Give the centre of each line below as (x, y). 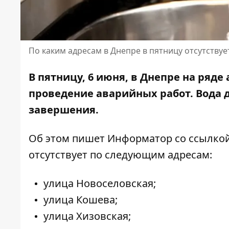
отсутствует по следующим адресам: (123, 155)
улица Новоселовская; (100, 184)
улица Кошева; (81, 200)
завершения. (64, 110)
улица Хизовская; (87, 216)
